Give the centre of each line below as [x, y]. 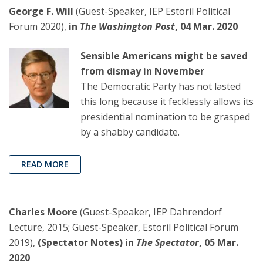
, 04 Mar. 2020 [206, 27]
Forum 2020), [39, 27]
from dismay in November [142, 71]
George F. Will [41, 11]
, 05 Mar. [219, 243]
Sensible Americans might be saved [164, 56]
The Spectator [168, 243]
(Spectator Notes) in [86, 243]
